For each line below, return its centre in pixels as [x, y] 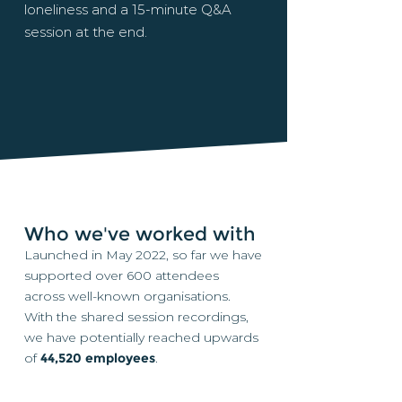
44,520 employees [98, 358]
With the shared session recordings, [136, 317]
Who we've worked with [140, 234]
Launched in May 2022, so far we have [143, 255]
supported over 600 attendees [122, 275]
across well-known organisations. [127, 296]
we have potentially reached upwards [141, 337]
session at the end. [86, 32]
